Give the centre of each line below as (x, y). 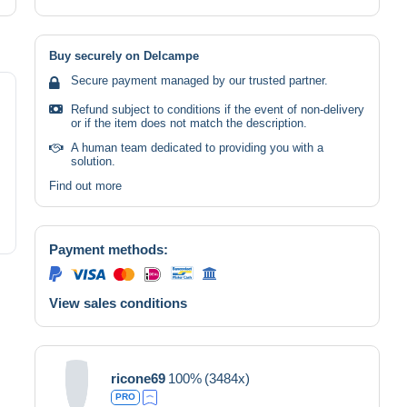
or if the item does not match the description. (189, 123)
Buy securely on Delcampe (124, 55)
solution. (93, 161)
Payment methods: (109, 249)
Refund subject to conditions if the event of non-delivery (218, 109)
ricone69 (138, 378)
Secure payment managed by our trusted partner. (199, 80)
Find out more (85, 185)
